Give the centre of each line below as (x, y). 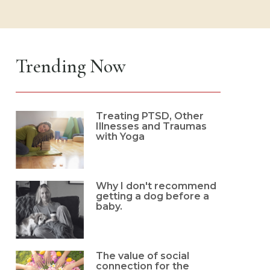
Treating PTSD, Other (150, 116)
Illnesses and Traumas (152, 126)
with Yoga (121, 136)
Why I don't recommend (156, 186)
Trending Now (71, 66)
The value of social (143, 256)
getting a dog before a (153, 196)
